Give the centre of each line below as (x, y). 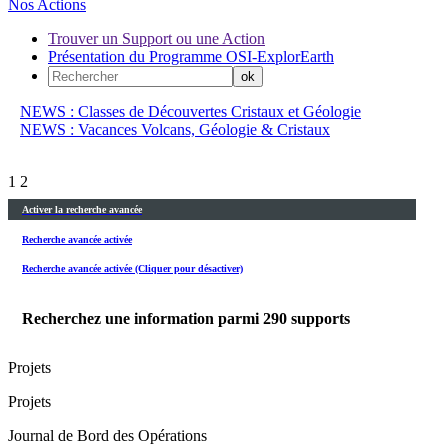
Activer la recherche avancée (82, 210)
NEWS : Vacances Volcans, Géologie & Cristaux (175, 129)
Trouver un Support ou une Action (156, 38)
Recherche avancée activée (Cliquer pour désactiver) (132, 268)
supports (320, 319)
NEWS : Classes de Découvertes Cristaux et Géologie (190, 111)
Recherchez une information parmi (142, 319)
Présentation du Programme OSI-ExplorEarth (191, 56)
